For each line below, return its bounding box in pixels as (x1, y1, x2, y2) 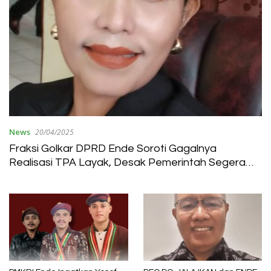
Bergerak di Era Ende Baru (9, 171, 140, 183)
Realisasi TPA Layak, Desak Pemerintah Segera (9, 157, 246, 169)
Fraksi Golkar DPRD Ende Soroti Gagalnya (9, 143, 217, 155)
